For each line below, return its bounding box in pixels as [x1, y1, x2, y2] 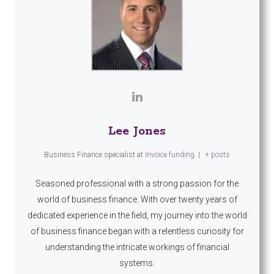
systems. [119, 257, 155, 268]
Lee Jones [108, 123, 166, 139]
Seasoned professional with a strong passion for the [35, 178, 239, 188]
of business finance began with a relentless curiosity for [30, 226, 244, 236]
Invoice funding [145, 150, 195, 159]
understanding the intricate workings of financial [45, 242, 229, 252]
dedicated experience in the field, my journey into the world [27, 210, 247, 220]
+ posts [204, 150, 230, 159]
